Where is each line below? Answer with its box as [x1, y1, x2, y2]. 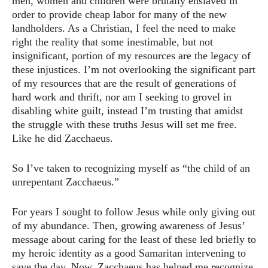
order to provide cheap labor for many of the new [12, 8, 227, 21]
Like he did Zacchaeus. [12, 132, 113, 145]
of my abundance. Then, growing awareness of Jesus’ [12, 220, 245, 232]
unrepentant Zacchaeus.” [12, 176, 119, 188]
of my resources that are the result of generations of [12, 77, 236, 90]
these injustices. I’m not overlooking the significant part [12, 63, 255, 76]
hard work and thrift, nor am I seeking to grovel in [12, 91, 232, 103]
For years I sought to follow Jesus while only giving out [12, 206, 255, 218]
